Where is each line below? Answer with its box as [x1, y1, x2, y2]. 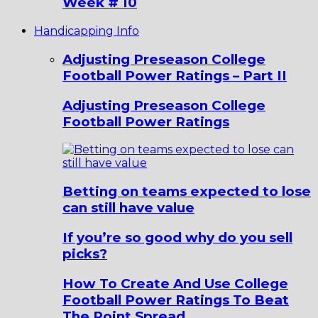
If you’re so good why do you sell [62, 229, 292, 246]
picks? [62, 245, 107, 262]
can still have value [62, 199, 194, 216]
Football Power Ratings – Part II [62, 67, 287, 84]
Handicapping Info [34, 24, 139, 38]
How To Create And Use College [62, 275, 288, 292]
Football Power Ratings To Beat [62, 291, 289, 308]
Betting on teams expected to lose [62, 183, 311, 200]
